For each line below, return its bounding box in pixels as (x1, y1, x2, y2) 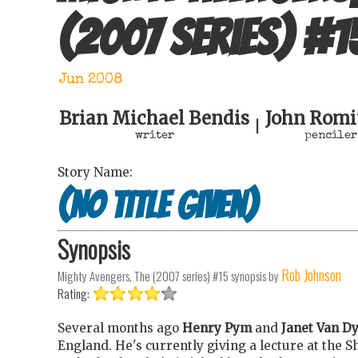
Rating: (58, 284, 92, 303)
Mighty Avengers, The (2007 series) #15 (58, 267, 229, 285)
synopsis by (229, 267, 279, 285)
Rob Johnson (281, 264, 341, 286)
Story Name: (58, 164, 133, 180)
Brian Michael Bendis (59, 106, 249, 129)
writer (134, 129, 174, 141)
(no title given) (58, 186, 257, 225)
